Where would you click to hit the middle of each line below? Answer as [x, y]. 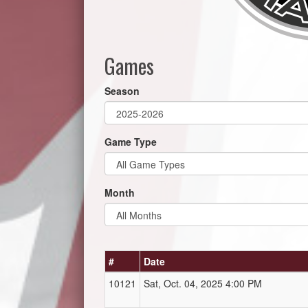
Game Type [131, 142]
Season [122, 91]
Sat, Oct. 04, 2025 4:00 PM [203, 284]
